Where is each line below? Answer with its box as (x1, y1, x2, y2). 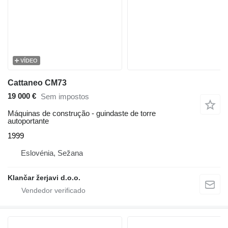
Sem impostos (41, 92, 89, 101)
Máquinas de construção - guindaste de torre (8, 108, 156, 118)
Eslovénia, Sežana (21, 148, 83, 157)
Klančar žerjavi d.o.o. (8, 173, 80, 182)
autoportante (8, 116, 49, 125)
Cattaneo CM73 (8, 78, 67, 87)
